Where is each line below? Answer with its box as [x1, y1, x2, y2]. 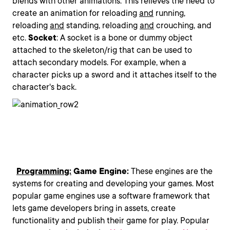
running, [154, 8, 185, 18]
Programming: [16, 166, 71, 176]
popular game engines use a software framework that [12, 191, 210, 201]
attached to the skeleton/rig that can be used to [12, 45, 192, 55]
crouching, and [154, 21, 212, 30]
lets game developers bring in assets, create [12, 203, 176, 213]
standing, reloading [64, 21, 140, 30]
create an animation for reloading [12, 8, 139, 18]
